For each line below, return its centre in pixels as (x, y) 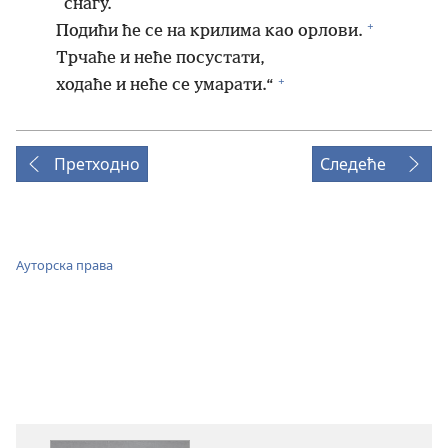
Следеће (353, 164)
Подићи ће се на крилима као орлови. (209, 31)
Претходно (97, 164)
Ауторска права (64, 264)
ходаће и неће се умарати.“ (165, 86)
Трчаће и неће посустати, (160, 59)
